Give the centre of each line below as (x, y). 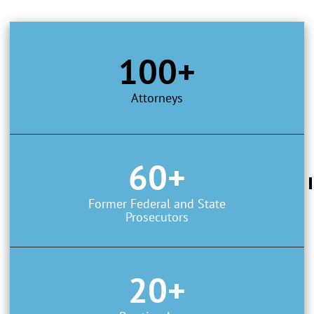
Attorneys (157, 97)
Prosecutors (157, 217)
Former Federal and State (157, 203)
